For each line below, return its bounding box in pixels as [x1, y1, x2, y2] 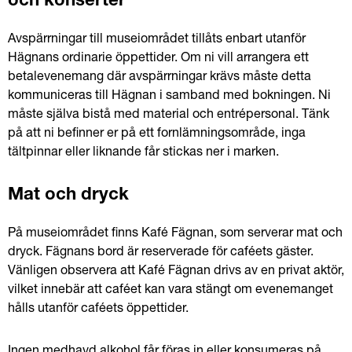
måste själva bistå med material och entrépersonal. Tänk [8, 109, 329, 122]
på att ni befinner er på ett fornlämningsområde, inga [8, 128, 306, 141]
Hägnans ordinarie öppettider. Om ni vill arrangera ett [8, 53, 309, 65]
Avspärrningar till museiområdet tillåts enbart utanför [8, 34, 306, 46]
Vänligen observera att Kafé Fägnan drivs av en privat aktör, [8, 266, 344, 278]
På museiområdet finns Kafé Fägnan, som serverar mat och [8, 228, 343, 240]
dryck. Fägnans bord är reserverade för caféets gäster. [8, 247, 313, 259]
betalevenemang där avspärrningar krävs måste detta [8, 71, 311, 84]
